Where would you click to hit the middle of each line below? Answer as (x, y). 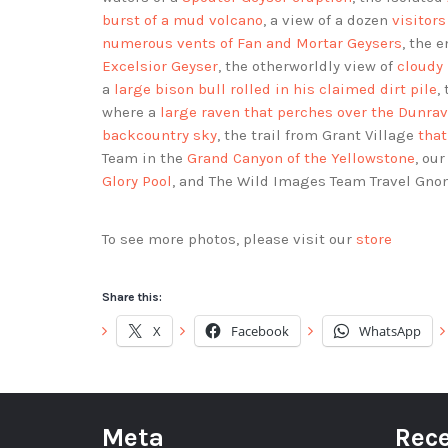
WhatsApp (390, 331)
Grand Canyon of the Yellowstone (301, 158)
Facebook (260, 331)
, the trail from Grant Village (317, 135)
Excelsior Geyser (160, 66)
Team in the (144, 158)
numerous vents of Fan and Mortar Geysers (252, 43)
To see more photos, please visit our (229, 239)
